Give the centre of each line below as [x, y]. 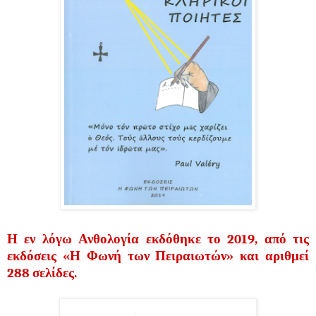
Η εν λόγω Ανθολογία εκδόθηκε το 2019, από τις [158, 239]
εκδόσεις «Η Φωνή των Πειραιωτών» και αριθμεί [158, 256]
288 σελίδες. [42, 273]
